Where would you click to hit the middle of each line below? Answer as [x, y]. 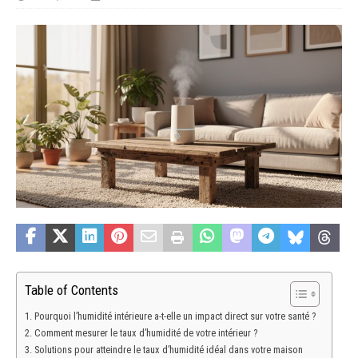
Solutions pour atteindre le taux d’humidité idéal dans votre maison [168, 350]
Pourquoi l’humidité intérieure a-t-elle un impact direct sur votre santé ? [175, 316]
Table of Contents [72, 290]
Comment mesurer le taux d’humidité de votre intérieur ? [145, 333]
